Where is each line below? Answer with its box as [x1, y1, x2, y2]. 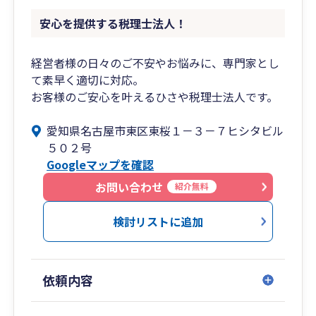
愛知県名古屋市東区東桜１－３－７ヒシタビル [47, 121, 284, 139]
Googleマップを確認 [47, 155, 154, 173]
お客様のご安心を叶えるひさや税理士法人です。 [31, 87, 279, 105]
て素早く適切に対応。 [31, 71, 145, 88]
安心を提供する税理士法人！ [39, 14, 187, 32]
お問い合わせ [95, 178, 163, 195]
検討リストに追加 [113, 212, 203, 230]
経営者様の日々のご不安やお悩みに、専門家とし [31, 54, 280, 71]
